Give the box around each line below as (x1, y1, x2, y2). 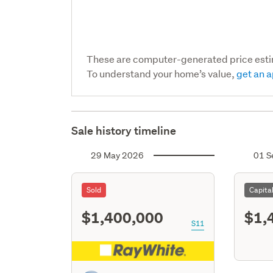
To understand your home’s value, (87, 66, 237, 80)
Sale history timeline (71, 123, 177, 138)
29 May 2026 (91, 149, 144, 161)
